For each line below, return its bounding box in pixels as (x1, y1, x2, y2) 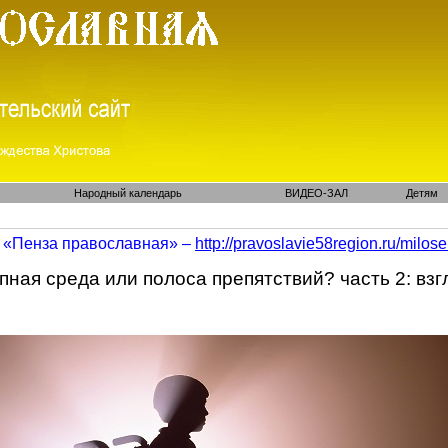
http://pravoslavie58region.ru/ (195, 235, 400, 252)
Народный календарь (73, 187, 182, 199)
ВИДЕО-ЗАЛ (285, 187, 348, 199)
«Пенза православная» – (3, 235, 195, 252)
